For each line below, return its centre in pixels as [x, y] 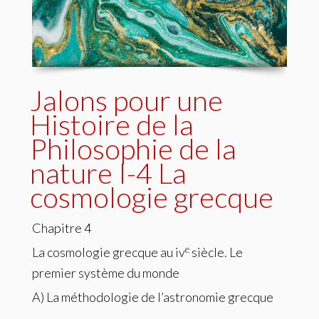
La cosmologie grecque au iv [109, 252]
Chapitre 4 [62, 228]
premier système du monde [106, 273]
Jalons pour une [126, 101]
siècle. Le [216, 252]
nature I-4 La [108, 173]
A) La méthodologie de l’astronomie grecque [153, 297]
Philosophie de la [133, 149]
